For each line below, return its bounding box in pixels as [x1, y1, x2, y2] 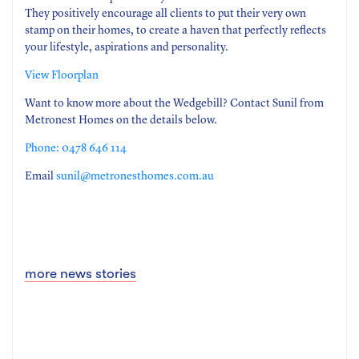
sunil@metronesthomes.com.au [56, 171, 214, 183]
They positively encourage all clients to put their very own [25, 8, 306, 20]
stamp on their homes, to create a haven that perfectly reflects [25, 25, 326, 37]
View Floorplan [25, 70, 99, 82]
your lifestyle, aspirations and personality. [25, 42, 228, 54]
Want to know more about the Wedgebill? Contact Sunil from [25, 98, 324, 110]
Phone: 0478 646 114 [25, 143, 127, 155]
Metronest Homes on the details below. [25, 115, 217, 127]
